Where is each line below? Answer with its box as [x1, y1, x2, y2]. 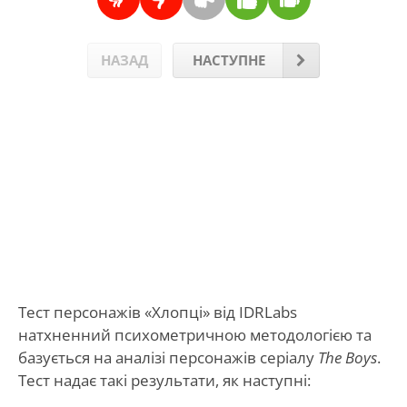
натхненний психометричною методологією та [17, 323, 372, 345]
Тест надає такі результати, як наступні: [17, 369, 311, 391]
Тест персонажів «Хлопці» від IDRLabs [17, 301, 297, 323]
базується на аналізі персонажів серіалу [17, 346, 318, 368]
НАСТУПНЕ [193, 50, 265, 69]
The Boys [317, 346, 377, 368]
